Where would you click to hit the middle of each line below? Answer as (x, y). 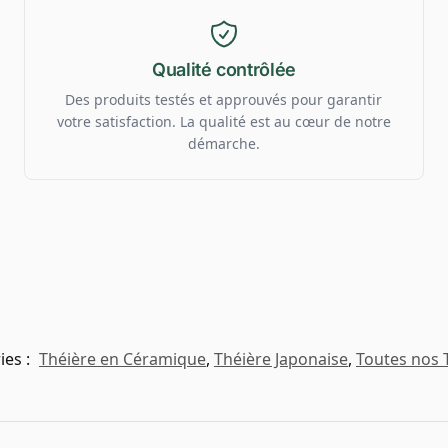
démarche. (223, 143)
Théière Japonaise (281, 358)
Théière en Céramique (122, 358)
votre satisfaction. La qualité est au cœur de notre (223, 121)
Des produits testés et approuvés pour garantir (224, 99)
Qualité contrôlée (224, 69)
